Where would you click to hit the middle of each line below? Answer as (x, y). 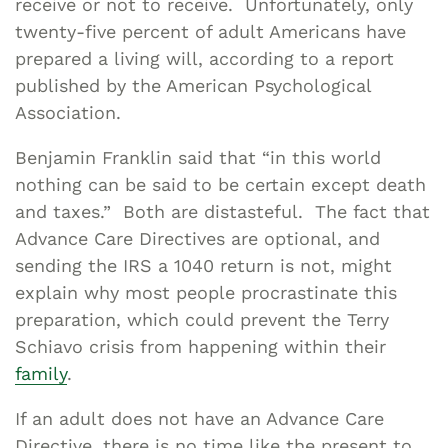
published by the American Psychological (193, 85)
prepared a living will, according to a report (204, 58)
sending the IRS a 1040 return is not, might (203, 265)
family (41, 373)
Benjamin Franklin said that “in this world (198, 157)
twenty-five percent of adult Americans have (210, 31)
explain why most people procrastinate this (206, 292)
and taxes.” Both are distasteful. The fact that (222, 211)
